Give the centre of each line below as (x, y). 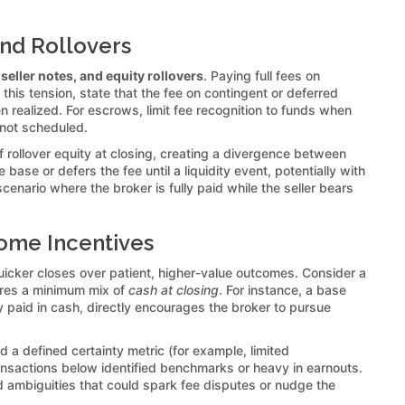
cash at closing (174, 289)
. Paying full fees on (262, 75)
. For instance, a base (283, 289)
